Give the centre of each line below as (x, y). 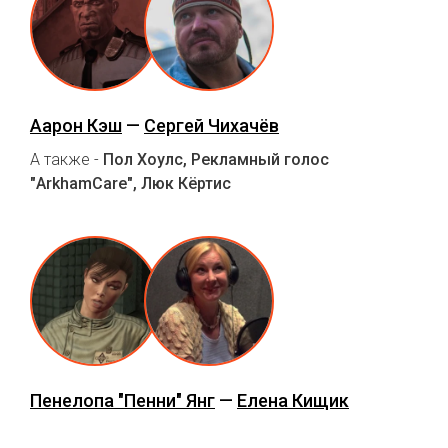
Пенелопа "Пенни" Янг (122, 400)
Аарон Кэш (76, 125)
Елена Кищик (293, 400)
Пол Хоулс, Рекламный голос (216, 159)
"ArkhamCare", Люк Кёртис (130, 183)
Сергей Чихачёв (211, 125)
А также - (66, 159)
